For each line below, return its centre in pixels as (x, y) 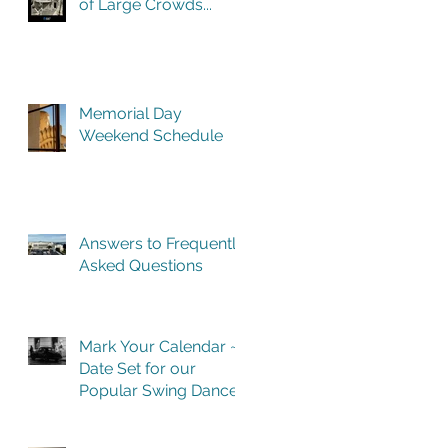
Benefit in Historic (142, 412)
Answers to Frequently (162, 243)
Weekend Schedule (151, 135)
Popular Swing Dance (158, 390)
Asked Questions (141, 265)
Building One (126, 434)
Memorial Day (130, 113)
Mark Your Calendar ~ (158, 346)
